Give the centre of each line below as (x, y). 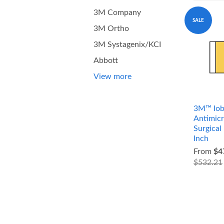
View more (112, 76)
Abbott (106, 60)
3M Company (117, 12)
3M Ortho (111, 28)
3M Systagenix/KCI (127, 44)
